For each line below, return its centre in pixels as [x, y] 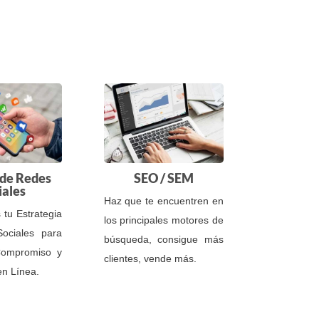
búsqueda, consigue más [163, 239]
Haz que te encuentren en [163, 200]
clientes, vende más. [150, 258]
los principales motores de [163, 220]
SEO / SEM [163, 178]
